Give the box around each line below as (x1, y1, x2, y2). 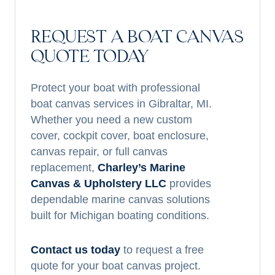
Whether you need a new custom (31, 114, 192, 126)
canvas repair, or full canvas (31, 145, 168, 158)
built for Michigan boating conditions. (31, 209, 209, 222)
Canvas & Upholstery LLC (31, 177, 166, 190)
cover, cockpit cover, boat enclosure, (31, 130, 209, 142)
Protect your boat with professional (31, 82, 200, 94)
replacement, (31, 161, 98, 174)
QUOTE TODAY (31, 49, 149, 66)
